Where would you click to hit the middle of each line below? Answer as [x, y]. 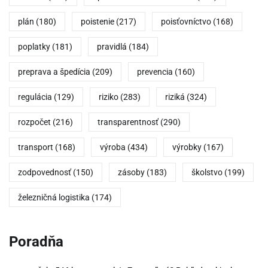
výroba [113, 147]
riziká [175, 97]
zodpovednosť [45, 172]
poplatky [34, 46]
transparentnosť [128, 122]
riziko [109, 97]
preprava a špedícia [54, 71]
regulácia [35, 97]
